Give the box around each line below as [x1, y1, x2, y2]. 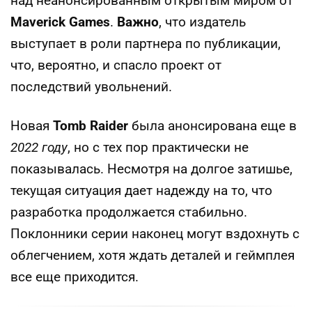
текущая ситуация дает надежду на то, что [10, 182, 272, 198]
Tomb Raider [53, 118, 128, 134]
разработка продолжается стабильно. [10, 204, 247, 220]
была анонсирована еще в [128, 118, 297, 134]
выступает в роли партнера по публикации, [10, 36, 281, 52]
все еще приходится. [10, 269, 139, 285]
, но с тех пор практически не [68, 139, 249, 155]
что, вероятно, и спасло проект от [10, 57, 221, 73]
